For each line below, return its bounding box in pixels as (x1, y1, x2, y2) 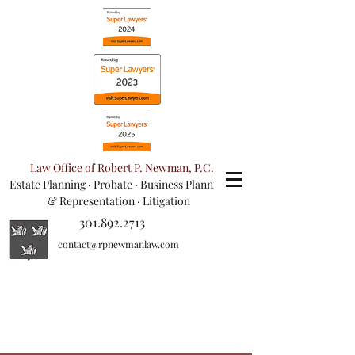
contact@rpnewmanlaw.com (58, 238, 179, 250)
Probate (94, 177, 132, 192)
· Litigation (137, 193, 190, 208)
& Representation (48, 193, 137, 208)
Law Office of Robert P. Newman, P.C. (29, 160, 214, 175)
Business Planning (140, 177, 228, 192)
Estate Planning (10, 177, 86, 192)
